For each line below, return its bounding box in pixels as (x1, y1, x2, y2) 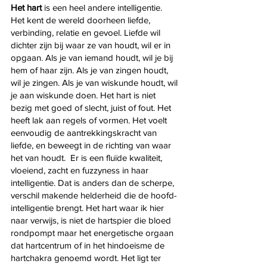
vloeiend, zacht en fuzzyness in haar (11, 164, 151, 175)
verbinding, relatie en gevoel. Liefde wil (11, 27, 163, 38)
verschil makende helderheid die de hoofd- (11, 190, 177, 200)
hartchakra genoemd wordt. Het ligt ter (11, 252, 163, 263)
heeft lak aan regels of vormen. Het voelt (11, 114, 169, 125)
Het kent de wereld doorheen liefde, (11, 14, 153, 25)
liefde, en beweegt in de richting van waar (11, 139, 173, 150)
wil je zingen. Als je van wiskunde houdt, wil (11, 77, 180, 88)
